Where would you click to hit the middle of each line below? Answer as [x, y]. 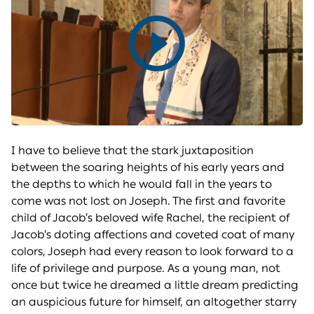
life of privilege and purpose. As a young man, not [146, 268]
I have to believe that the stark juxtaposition [132, 151]
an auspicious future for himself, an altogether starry [154, 302]
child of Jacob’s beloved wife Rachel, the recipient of [150, 218]
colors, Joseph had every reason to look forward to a [152, 252]
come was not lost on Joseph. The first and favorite [148, 201]
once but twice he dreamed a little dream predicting [155, 285]
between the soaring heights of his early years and [148, 168]
